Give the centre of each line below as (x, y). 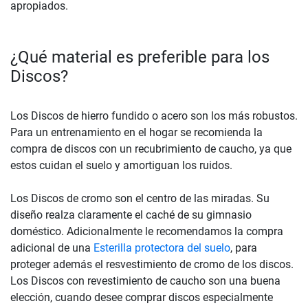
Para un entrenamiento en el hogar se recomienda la (136, 132)
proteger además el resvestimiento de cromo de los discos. (152, 264)
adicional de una (52, 247)
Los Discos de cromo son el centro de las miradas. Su (140, 198)
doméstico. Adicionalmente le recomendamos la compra (147, 231)
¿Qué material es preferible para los (140, 57)
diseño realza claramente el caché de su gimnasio (131, 214)
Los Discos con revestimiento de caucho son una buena (145, 280)
